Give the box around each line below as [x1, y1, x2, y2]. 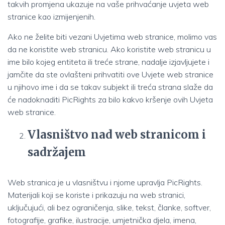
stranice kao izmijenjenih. [8, 12, 95, 22]
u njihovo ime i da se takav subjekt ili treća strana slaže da [8, 82, 213, 92]
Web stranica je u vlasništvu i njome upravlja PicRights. [8, 177, 202, 187]
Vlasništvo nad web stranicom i [28, 128, 206, 142]
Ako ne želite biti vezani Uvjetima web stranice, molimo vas [8, 32, 217, 42]
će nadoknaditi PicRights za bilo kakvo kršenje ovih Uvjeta [8, 94, 213, 104]
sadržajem [28, 145, 86, 159]
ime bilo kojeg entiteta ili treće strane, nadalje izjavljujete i [8, 57, 209, 67]
